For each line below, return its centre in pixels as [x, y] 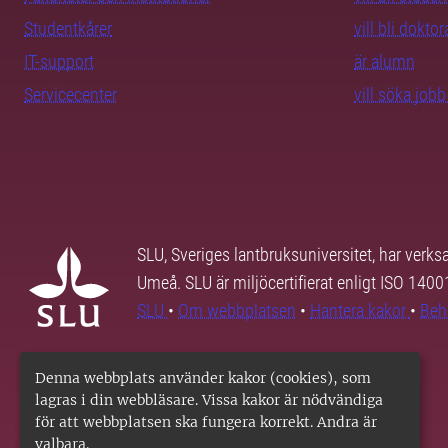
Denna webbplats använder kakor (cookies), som [203, 378]
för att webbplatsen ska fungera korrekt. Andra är [206, 422]
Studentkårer [68, 29]
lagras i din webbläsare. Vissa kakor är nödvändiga [209, 400]
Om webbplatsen [237, 311]
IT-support [59, 62]
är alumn [384, 62]
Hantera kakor [360, 311]
